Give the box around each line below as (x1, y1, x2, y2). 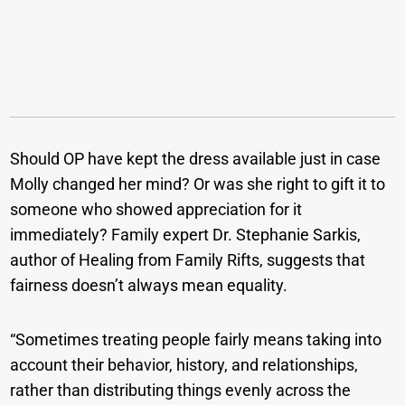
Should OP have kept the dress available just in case (10, 148, 381, 168)
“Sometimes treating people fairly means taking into (10, 329, 382, 349)
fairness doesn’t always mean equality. (10, 275, 288, 295)
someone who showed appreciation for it (10, 199, 303, 219)
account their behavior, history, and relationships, (10, 354, 359, 374)
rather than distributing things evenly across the (10, 380, 352, 400)
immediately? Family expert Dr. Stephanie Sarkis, (10, 224, 362, 244)
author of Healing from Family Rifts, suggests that (10, 250, 366, 269)
